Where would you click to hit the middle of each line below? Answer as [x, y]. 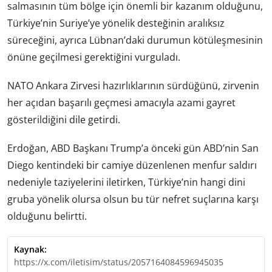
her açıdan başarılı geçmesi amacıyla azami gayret [121, 103]
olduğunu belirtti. [47, 216]
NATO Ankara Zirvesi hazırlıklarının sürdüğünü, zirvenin [133, 86]
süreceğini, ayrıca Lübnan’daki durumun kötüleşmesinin [135, 40]
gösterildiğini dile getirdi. [64, 120]
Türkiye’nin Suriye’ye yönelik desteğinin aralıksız [116, 23]
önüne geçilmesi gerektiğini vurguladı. [94, 57]
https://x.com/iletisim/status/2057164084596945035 [119, 262]
